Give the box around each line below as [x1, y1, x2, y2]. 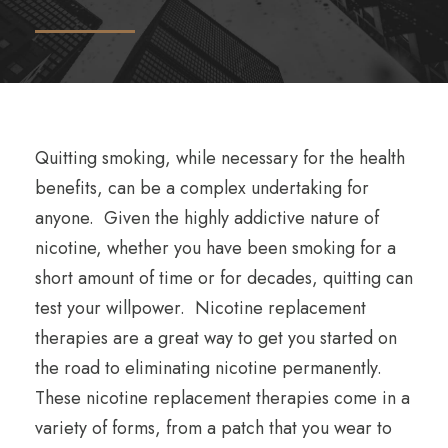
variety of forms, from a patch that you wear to [35, 415, 392, 442]
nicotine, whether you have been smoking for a [35, 235, 396, 262]
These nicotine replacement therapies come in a [35, 385, 410, 412]
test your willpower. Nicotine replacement [35, 295, 366, 322]
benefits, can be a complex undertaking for [35, 175, 369, 202]
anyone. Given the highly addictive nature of [35, 205, 379, 232]
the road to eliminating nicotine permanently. [35, 355, 387, 382]
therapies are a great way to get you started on [35, 325, 397, 352]
